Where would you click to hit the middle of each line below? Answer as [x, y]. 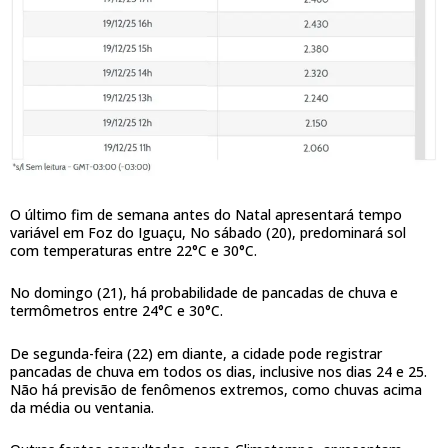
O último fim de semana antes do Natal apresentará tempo [206, 214]
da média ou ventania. [82, 407]
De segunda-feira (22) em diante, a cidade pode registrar [196, 353]
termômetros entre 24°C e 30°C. [116, 311]
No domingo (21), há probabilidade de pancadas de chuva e [204, 293]
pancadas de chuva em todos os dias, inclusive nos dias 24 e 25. [218, 371]
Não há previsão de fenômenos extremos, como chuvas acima [216, 389]
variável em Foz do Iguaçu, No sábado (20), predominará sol [208, 232]
